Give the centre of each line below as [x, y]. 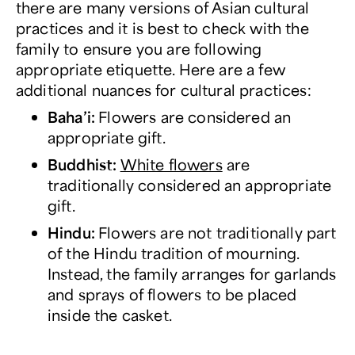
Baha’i [69, 116]
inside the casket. [112, 315]
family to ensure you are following [139, 48]
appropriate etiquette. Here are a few [151, 69]
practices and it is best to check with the [162, 28]
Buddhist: [84, 164]
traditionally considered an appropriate [190, 185]
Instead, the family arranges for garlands [192, 273]
